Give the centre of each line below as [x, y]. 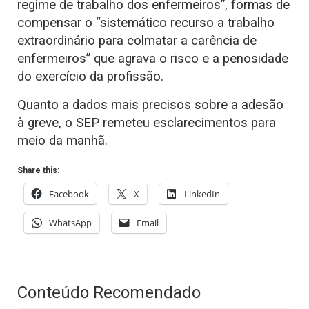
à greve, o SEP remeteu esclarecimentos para [147, 122]
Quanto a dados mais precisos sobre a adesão [150, 104]
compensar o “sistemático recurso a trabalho [146, 22]
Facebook [69, 193]
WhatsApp [70, 222]
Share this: [38, 170]
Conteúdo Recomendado [109, 292]
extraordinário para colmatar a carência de [137, 40]
